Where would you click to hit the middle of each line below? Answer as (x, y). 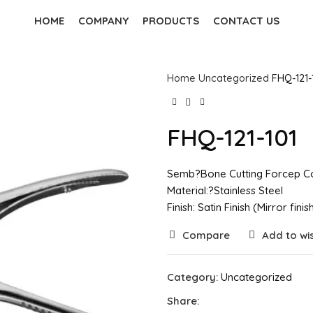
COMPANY (103, 21)
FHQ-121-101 (232, 137)
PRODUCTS (170, 21)
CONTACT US (246, 21)
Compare (206, 235)
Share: (183, 300)
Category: (192, 277)
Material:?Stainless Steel (225, 190)
